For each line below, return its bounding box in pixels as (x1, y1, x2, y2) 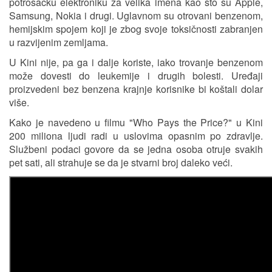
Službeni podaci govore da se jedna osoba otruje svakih (9, 142, 263, 157)
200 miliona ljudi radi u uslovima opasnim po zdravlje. (9, 129, 263, 143)
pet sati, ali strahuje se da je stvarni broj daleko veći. (9, 155, 233, 170)
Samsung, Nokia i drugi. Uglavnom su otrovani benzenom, (9, 8, 263, 23)
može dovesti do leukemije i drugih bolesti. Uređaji (9, 69, 263, 83)
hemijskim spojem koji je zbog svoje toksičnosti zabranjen (9, 22, 263, 36)
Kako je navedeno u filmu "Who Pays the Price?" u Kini (9, 115, 263, 130)
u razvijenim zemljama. (9, 35, 108, 50)
